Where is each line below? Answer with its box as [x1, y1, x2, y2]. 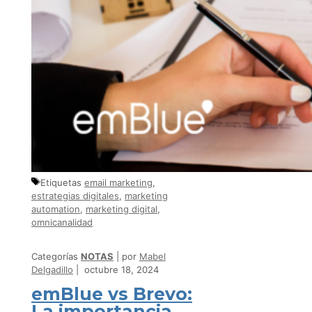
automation [31, 203, 80, 215]
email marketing [84, 177, 153, 189]
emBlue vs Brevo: [31, 283, 192, 304]
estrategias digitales [31, 190, 119, 202]
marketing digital [86, 203, 157, 215]
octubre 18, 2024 [84, 264, 159, 276]
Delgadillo [31, 264, 73, 276]
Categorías [31, 251, 81, 263]
